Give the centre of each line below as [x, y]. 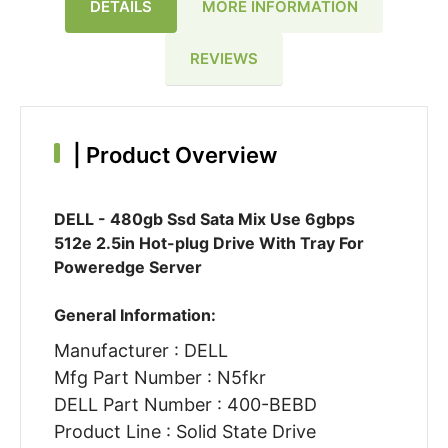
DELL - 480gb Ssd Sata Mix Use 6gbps [204, 219]
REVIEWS [224, 58]
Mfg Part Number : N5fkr [159, 378]
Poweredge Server [127, 267]
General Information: [134, 315]
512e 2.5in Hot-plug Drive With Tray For [208, 243]
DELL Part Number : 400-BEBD [185, 405]
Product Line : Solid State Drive [184, 432]
